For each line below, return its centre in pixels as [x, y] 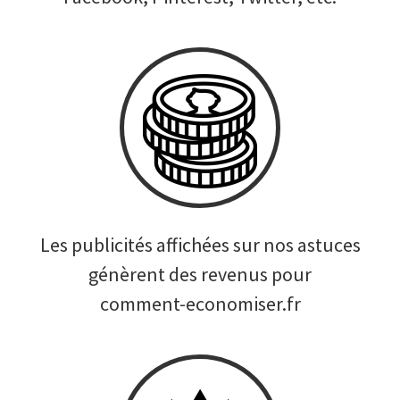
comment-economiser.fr [200, 304]
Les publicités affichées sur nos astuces [200, 245]
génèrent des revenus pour [200, 274]
